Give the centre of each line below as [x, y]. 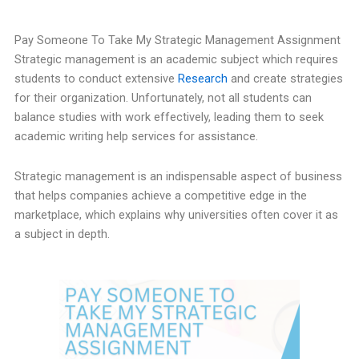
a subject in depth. [62, 234]
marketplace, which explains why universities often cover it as [176, 214]
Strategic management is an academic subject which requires [176, 60]
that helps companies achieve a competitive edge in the [160, 195]
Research [202, 79]
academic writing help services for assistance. [136, 137]
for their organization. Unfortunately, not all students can [163, 98]
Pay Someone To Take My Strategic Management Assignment [177, 40]
